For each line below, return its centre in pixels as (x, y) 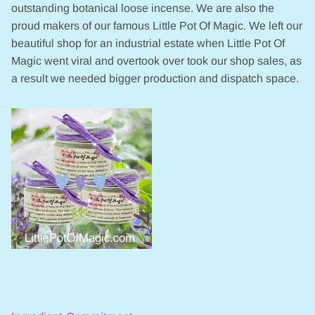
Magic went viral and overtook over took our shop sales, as (156, 61)
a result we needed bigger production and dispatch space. (155, 79)
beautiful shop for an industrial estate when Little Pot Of (148, 44)
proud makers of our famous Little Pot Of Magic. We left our (157, 26)
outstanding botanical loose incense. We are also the (143, 8)
